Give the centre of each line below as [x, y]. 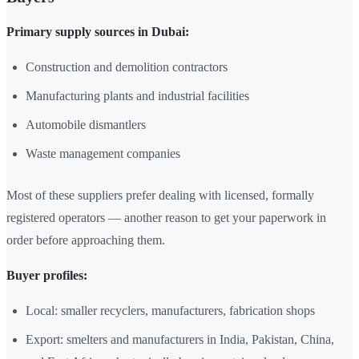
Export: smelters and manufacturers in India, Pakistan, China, [180, 340]
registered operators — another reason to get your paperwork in [166, 218]
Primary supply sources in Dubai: [98, 32]
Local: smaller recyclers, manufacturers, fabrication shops [170, 311]
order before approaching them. [86, 240]
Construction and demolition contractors [127, 67]
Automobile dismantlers [86, 125]
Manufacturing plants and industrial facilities [137, 96]
